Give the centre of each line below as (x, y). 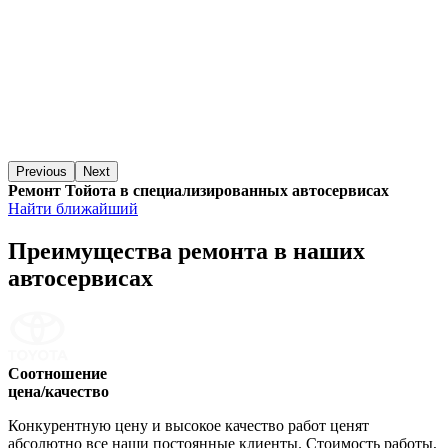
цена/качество (58, 392)
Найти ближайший (73, 208)
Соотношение (57, 374)
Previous (41, 171)
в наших (316, 250)
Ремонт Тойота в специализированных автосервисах (198, 190)
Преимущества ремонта (138, 250)
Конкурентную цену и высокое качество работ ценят (188, 426)
